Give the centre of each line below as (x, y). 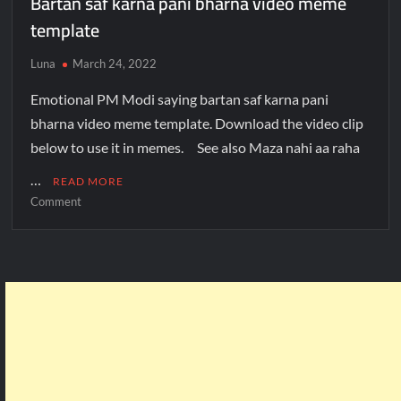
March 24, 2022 (115, 63)
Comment (56, 201)
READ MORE (89, 181)
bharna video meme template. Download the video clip (197, 123)
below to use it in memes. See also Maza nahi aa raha (196, 147)
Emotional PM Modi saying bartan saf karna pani (180, 98)
